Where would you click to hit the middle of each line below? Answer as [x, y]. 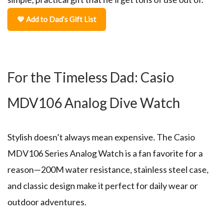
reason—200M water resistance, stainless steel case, [108, 169]
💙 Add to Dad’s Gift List [57, 19]
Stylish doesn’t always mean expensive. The [90, 137]
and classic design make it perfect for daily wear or [103, 185]
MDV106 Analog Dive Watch [94, 102]
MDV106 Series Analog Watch [66, 153]
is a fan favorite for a [163, 153]
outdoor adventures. [47, 202]
